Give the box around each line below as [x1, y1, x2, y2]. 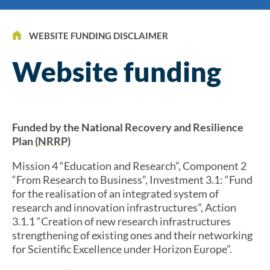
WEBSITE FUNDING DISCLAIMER [29, 30, 168, 41]
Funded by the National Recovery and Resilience [12, 121, 243, 134]
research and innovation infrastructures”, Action [12, 201, 236, 214]
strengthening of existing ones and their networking [12, 228, 253, 242]
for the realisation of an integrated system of [12, 187, 219, 200]
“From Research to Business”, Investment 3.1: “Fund [12, 173, 253, 186]
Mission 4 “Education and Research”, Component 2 [12, 159, 246, 172]
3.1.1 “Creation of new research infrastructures [12, 215, 231, 228]
